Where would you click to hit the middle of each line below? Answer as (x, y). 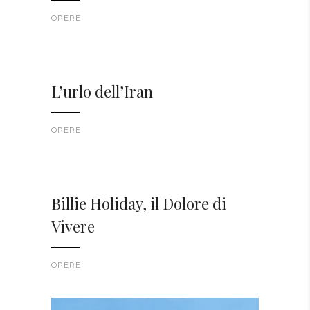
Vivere (73, 227)
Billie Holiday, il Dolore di (139, 204)
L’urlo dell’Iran (102, 92)
